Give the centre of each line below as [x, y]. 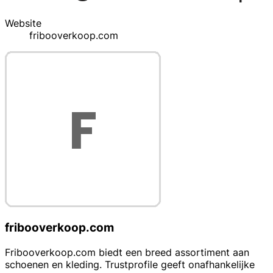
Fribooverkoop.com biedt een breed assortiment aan [127, 253]
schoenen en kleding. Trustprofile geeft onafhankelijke [130, 265]
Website [23, 23]
